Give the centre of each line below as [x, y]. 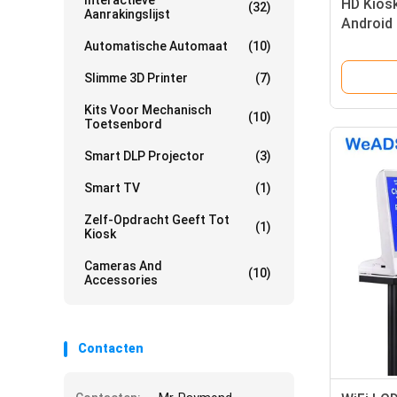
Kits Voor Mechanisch [148, 110]
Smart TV [112, 188]
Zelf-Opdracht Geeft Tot [157, 220]
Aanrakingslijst [127, 14]
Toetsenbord [123, 124]
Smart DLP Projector [144, 156]
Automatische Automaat [156, 46]
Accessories [121, 280]
